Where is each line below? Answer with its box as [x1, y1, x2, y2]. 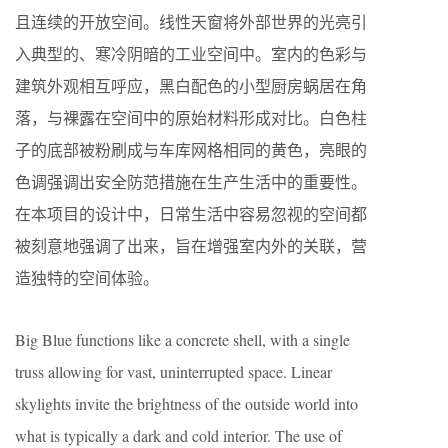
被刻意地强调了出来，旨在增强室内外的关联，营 [15, 235, 367, 257]
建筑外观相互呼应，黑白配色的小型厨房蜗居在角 [15, 75, 367, 97]
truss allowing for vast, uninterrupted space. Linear [15, 361, 332, 383]
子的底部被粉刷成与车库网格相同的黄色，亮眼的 [15, 139, 367, 161]
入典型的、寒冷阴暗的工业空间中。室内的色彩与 [15, 43, 367, 65]
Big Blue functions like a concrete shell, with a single [15, 329, 350, 351]
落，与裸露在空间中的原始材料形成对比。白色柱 [15, 107, 367, 129]
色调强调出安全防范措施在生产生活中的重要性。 [15, 171, 367, 193]
